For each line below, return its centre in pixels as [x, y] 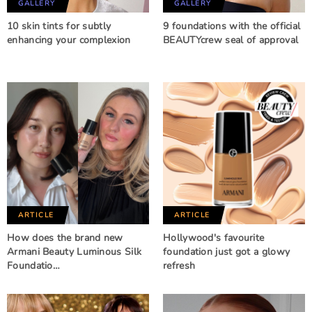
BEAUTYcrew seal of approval [231, 40]
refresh [179, 266]
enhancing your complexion [69, 40]
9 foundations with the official [232, 26]
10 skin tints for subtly [59, 26]
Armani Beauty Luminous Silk [75, 252]
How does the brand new [65, 238]
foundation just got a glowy [227, 252]
